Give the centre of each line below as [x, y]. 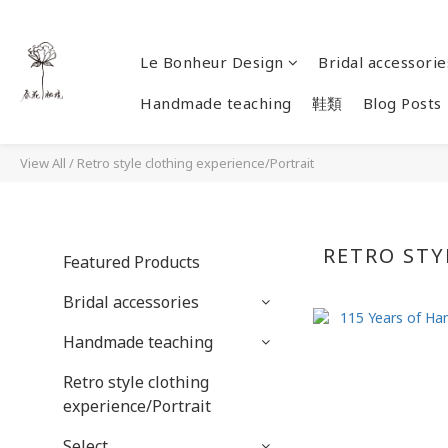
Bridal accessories [131, 302]
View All [43, 163]
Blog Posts [402, 103]
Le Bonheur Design [212, 62]
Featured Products [131, 262]
